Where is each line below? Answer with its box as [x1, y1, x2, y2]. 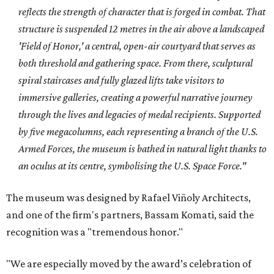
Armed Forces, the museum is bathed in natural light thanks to [18, 143, 267, 155]
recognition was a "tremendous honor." [6, 226, 183, 239]
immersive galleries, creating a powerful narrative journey [18, 91, 253, 104]
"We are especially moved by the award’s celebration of [6, 257, 251, 270]
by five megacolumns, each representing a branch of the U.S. [18, 125, 258, 138]
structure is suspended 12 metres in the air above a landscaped [18, 23, 264, 35]
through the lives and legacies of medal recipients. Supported [18, 108, 261, 121]
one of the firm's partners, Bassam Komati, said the [26, 209, 254, 221]
